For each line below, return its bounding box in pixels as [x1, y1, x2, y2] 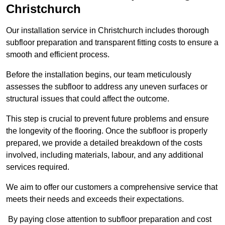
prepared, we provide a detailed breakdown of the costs [6, 139, 202, 148]
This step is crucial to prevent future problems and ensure [6, 115, 209, 124]
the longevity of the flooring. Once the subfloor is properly [6, 127, 207, 136]
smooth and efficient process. [6, 50, 109, 59]
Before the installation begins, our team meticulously [6, 70, 191, 79]
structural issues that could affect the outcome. [6, 94, 171, 103]
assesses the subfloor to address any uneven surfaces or [6, 82, 207, 91]
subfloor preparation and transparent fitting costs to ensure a [6, 38, 218, 47]
